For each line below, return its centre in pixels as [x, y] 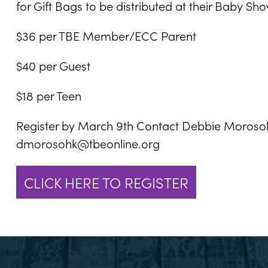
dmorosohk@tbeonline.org [88, 143]
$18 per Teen [48, 95]
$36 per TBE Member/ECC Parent [106, 35]
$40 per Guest [53, 65]
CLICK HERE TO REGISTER [106, 182]
